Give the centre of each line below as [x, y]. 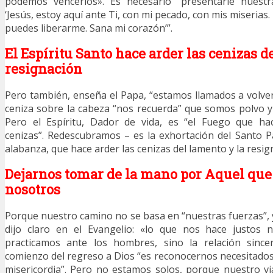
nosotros [33, 190]
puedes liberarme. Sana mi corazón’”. [89, 28]
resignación [44, 68]
